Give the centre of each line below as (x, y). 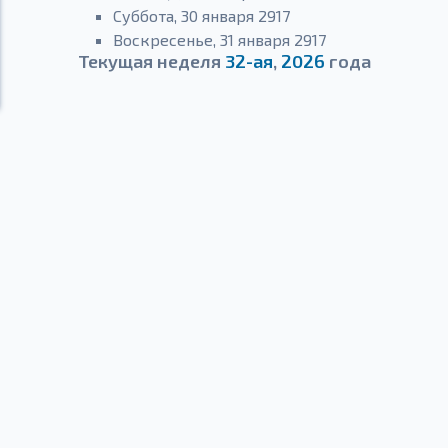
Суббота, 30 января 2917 (201, 15)
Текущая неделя (151, 61)
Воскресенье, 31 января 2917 (219, 39)
